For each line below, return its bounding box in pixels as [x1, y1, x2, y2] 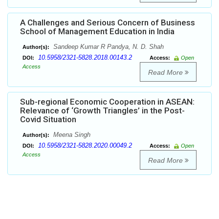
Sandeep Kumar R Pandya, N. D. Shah [51, 43, 164, 51]
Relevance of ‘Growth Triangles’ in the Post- [20, 106, 185, 116]
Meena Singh [51, 131, 90, 139]
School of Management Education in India [20, 26, 175, 37]
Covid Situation [20, 114, 76, 125]
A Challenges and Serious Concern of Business [20, 18, 195, 28]
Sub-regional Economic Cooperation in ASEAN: [20, 97, 195, 107]
